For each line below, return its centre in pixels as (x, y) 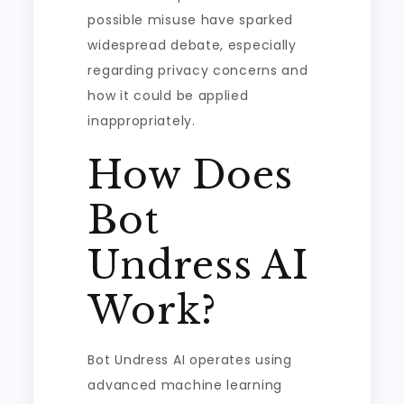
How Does (191, 175)
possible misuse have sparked (191, 20)
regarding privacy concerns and (198, 70)
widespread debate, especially (192, 45)
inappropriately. (142, 121)
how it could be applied (168, 96)
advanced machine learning (185, 385)
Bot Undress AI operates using (190, 360)
